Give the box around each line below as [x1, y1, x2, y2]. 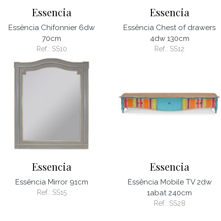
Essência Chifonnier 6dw [8, 23, 95, 32]
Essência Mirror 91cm [15, 177, 88, 186]
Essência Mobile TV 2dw [127, 177, 212, 186]
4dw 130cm [149, 34, 189, 43]
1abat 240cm [147, 188, 192, 197]
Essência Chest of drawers [123, 23, 216, 32]
